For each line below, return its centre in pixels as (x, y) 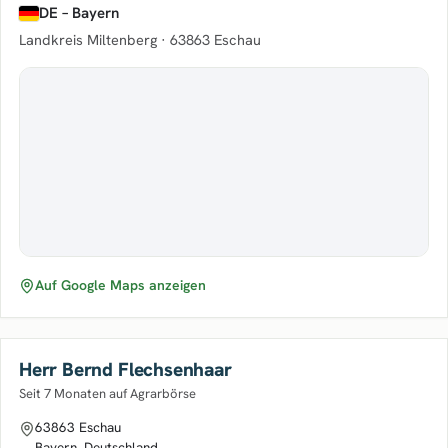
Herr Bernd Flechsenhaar (125, 369)
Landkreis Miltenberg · (94, 39)
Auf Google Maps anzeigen (120, 285)
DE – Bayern (79, 13)
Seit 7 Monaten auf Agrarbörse (107, 393)
